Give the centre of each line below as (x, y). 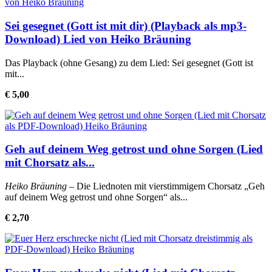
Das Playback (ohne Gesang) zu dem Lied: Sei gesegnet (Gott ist (129, 63)
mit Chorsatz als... (50, 163)
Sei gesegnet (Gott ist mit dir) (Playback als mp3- (126, 25)
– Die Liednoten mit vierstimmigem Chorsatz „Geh (166, 186)
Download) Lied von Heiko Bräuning (98, 39)
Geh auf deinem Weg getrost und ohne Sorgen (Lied (134, 149)
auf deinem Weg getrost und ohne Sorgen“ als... (96, 197)
